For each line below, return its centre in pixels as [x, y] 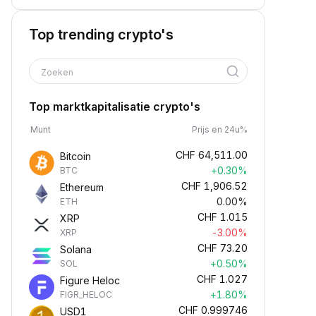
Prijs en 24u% [220, 129]
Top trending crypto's [101, 35]
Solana [76, 249]
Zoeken [58, 72]
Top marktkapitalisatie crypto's [115, 107]
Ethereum [82, 187]
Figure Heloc [90, 280]
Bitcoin [75, 156]
